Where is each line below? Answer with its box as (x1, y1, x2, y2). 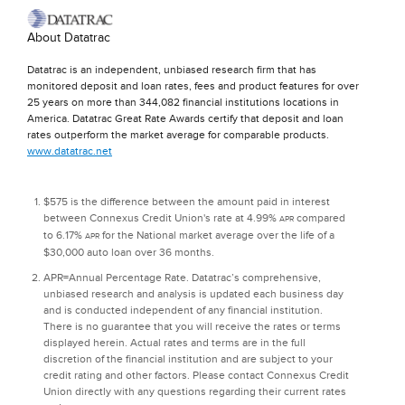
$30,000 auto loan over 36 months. (43, 245, 214, 259)
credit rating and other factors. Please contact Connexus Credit (43, 368, 349, 381)
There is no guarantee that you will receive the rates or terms (43, 319, 341, 333)
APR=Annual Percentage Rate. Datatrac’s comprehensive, (43, 270, 321, 284)
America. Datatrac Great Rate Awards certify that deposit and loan (27, 111, 344, 125)
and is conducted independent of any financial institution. (43, 303, 325, 316)
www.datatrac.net (27, 144, 112, 157)
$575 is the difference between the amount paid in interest (43, 194, 330, 208)
